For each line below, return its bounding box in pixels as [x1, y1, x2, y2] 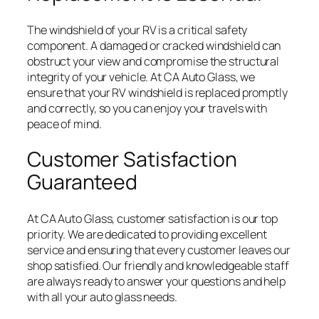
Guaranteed [27, 168, 137, 197]
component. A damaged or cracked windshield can [27, 37, 281, 53]
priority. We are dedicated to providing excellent [27, 226, 268, 242]
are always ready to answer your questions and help [27, 273, 286, 289]
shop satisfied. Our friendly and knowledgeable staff [27, 257, 289, 273]
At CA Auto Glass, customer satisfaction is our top [27, 210, 278, 226]
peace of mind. [27, 115, 102, 132]
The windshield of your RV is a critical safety [27, 21, 248, 38]
